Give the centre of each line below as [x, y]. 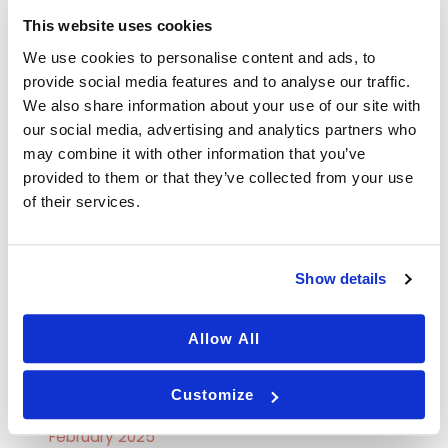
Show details [341, 279]
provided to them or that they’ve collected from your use [218, 177]
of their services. [81, 201]
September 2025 [112, 193]
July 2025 [84, 262]
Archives [96, 139]
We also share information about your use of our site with [222, 105]
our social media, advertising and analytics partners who [219, 129]
